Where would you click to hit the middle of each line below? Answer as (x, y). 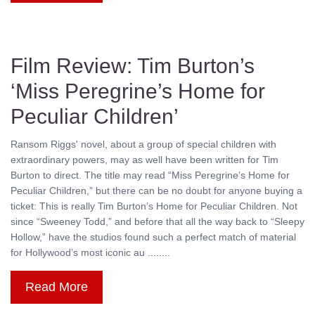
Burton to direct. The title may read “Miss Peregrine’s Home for (150, 175)
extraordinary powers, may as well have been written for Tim (144, 160)
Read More (57, 287)
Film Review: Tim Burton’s (133, 66)
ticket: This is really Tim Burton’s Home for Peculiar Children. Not (154, 206)
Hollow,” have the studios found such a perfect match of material (153, 237)
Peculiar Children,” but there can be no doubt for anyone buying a (156, 191)
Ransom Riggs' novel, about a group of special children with (143, 144)
